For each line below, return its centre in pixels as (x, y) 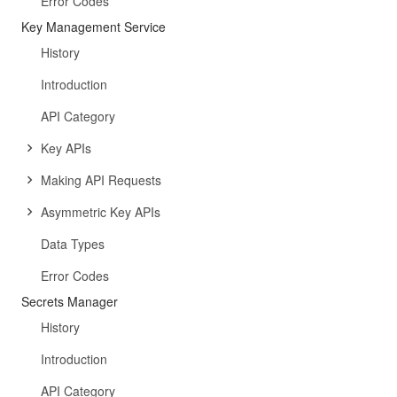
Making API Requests (101, 180)
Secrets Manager (70, 301)
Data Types (73, 244)
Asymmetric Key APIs (101, 212)
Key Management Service (93, 27)
